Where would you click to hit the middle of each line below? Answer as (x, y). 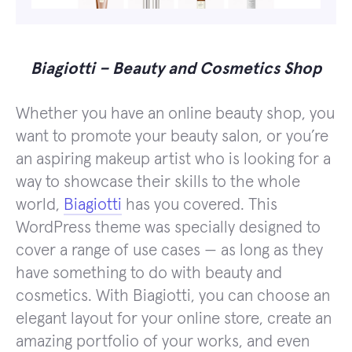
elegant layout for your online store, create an (174, 318)
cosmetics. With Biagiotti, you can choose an (173, 295)
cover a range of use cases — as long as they (169, 250)
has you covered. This (200, 204)
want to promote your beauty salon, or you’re (172, 136)
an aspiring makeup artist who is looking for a (173, 159)
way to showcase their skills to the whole (158, 181)
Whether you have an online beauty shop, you (175, 113)
